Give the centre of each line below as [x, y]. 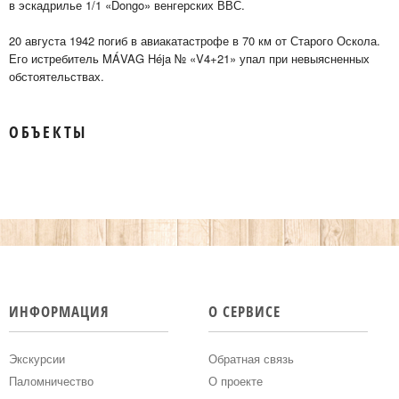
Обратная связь [251, 358]
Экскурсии [37, 358]
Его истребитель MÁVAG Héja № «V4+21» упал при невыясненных [189, 58]
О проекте [235, 381]
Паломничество [51, 381]
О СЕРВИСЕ [244, 311]
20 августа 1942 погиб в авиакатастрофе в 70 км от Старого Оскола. [195, 41]
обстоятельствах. [57, 76]
